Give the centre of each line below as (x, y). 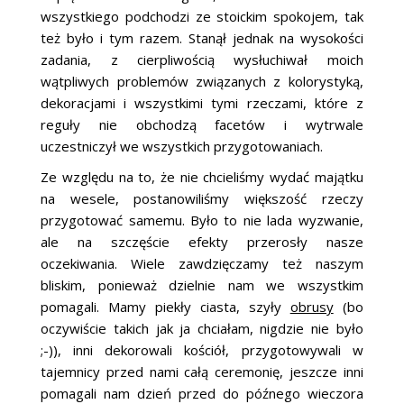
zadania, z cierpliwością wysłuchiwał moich (202, 60)
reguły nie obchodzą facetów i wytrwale (202, 125)
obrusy (312, 307)
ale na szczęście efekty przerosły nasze (202, 242)
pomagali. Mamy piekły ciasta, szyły (165, 307)
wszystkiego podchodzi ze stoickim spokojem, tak (202, 17)
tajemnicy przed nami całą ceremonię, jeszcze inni (202, 372)
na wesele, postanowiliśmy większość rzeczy (202, 199)
